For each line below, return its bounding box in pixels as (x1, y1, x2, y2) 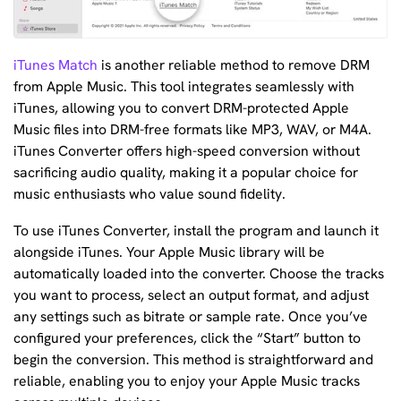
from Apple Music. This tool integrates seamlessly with (13, 76, 354, 96)
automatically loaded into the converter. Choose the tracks (13, 264, 384, 284)
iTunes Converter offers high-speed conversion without (13, 141, 360, 160)
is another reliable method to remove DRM (98, 55, 370, 74)
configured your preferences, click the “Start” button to (13, 328, 361, 348)
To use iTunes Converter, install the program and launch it (13, 221, 379, 241)
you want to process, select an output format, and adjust (13, 286, 369, 305)
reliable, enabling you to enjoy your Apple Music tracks (13, 371, 360, 391)
